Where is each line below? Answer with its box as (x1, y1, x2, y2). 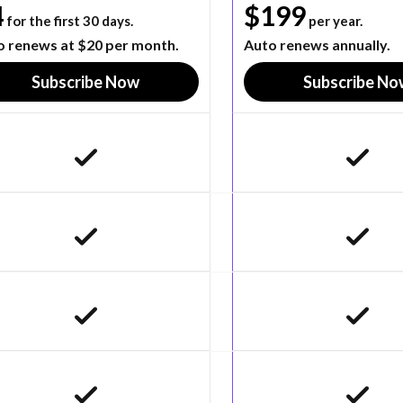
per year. (306, 12, 363, 29)
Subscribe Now (31, 71, 139, 92)
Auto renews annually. (244, 35, 390, 53)
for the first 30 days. (4, 12, 133, 29)
